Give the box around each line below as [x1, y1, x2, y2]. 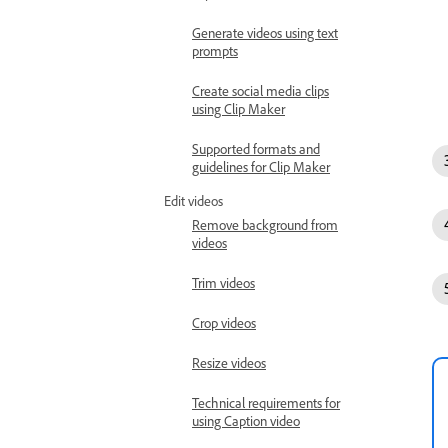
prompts [192, 42, 238, 59]
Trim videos [192, 274, 255, 291]
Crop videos [192, 314, 256, 331]
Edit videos [164, 192, 223, 209]
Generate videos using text [192, 24, 338, 41]
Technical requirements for [192, 394, 340, 411]
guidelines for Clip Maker [192, 158, 330, 175]
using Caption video [192, 412, 300, 429]
